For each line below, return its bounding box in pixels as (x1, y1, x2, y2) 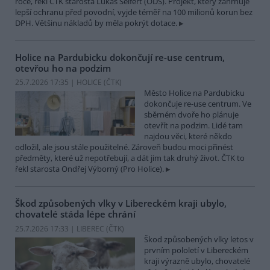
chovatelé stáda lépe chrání (15, 208, 136, 221)
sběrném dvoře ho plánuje (144, 109, 239, 121)
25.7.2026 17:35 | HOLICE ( (15, 77, 106, 88)
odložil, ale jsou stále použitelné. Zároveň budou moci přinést (15, 142, 233, 153)
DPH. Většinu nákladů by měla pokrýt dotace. (15, 17, 177, 28)
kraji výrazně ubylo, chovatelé (144, 255, 250, 266)
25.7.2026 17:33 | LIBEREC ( (15, 223, 108, 234)
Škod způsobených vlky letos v (144, 233, 254, 245)
